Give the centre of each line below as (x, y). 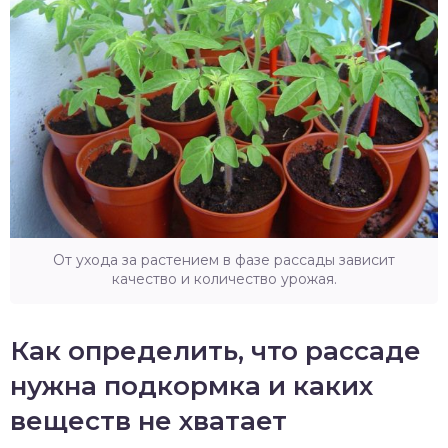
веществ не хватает (148, 421)
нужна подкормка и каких (191, 386)
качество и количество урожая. (224, 279)
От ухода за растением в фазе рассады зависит (224, 260)
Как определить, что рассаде (215, 351)
